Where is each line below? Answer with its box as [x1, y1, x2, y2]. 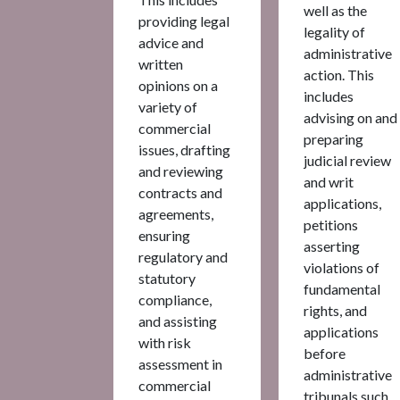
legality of [304, 22, 365, 40]
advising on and [304, 108, 397, 126]
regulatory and [138, 247, 228, 265]
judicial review [304, 151, 391, 169]
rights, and [304, 301, 367, 319]
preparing [304, 129, 363, 147]
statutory [138, 269, 196, 287]
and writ [304, 172, 354, 190]
